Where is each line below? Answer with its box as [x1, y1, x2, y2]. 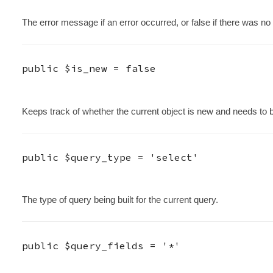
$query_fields [64, 239, 144, 252]
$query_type [64, 151, 132, 163]
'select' [149, 151, 199, 163]
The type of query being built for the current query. [21, 194, 218, 205]
